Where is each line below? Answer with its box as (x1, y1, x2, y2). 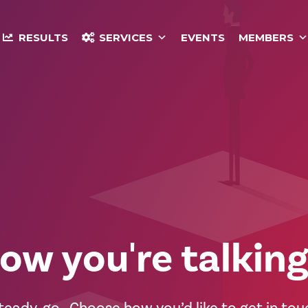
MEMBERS (238, 31, 294, 45)
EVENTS (180, 31, 225, 45)
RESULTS (19, 31, 68, 45)
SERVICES (98, 31, 153, 45)
